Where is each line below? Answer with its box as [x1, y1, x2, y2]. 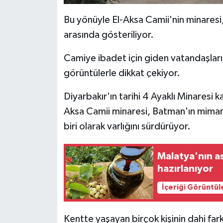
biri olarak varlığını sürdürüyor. [63, 121, 191, 132]
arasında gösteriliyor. [63, 30, 154, 40]
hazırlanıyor [157, 163, 214, 174]
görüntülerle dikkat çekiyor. [63, 68, 180, 79]
